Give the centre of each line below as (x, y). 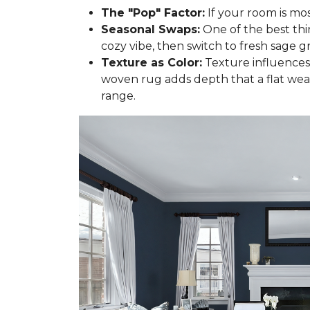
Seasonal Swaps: (151, 29)
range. (118, 96)
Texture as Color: (152, 63)
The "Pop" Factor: (153, 13)
